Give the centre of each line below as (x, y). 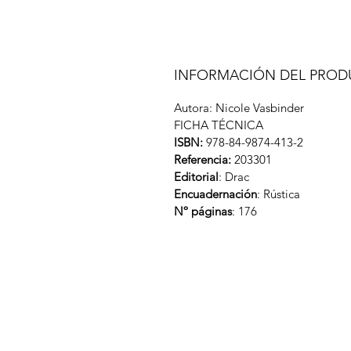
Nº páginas (203, 212)
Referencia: (203, 160)
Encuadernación (215, 194)
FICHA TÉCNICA (219, 125)
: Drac (234, 177)
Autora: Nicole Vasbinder (239, 108)
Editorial (196, 177)
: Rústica (279, 194)
